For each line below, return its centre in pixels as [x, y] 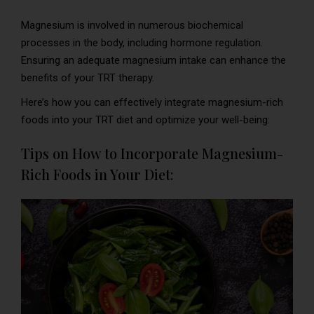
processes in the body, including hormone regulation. [142, 43]
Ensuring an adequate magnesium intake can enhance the [153, 61]
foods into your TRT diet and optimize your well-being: [145, 120]
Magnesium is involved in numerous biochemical [132, 26]
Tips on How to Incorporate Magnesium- [152, 153]
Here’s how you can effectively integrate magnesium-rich [152, 103]
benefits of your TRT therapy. [88, 78]
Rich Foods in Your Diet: [97, 175]
